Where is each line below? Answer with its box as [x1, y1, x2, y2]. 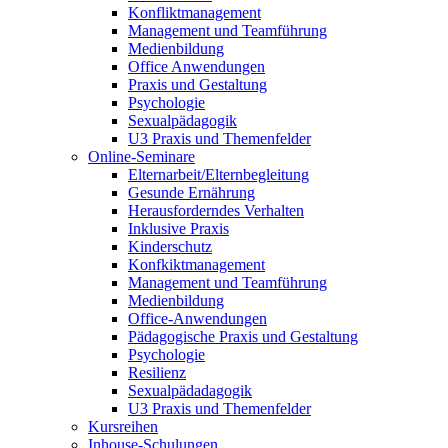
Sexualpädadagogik [128, 382, 252, 399]
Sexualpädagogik [128, 112, 237, 129]
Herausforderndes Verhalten [128, 202, 304, 219]
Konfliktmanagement [128, 4, 261, 21]
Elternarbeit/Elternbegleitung [128, 166, 309, 183]
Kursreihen [88, 418, 158, 435]
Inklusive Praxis [128, 220, 229, 237]
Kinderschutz [128, 238, 212, 255]
